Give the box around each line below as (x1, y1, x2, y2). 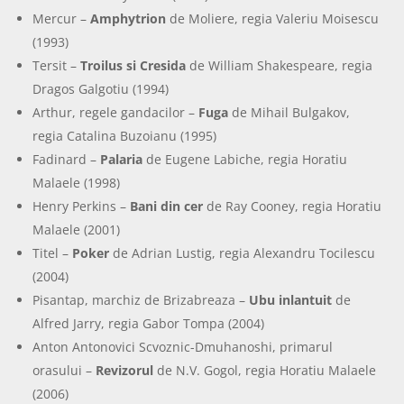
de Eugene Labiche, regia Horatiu (142, 150, 348, 168)
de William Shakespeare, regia (186, 56, 373, 74)
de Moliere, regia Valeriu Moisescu (166, 9, 380, 27)
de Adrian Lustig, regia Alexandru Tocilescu (109, 243, 376, 262)
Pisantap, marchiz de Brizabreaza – (32, 290, 250, 308)
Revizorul (96, 361, 154, 379)
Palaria (100, 150, 143, 168)
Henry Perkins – (32, 197, 131, 215)
